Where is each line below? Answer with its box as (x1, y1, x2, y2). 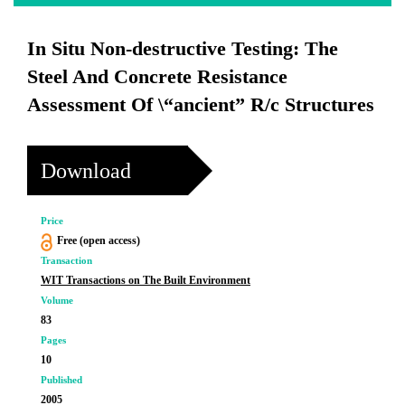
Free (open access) (56, 234, 140, 247)
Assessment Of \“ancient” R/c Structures (27, 93, 374, 116)
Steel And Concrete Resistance (27, 65, 287, 88)
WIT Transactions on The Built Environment (41, 274, 250, 287)
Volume (41, 295, 73, 306)
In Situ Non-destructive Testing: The (27, 37, 338, 60)
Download (41, 158, 131, 183)
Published (41, 374, 82, 385)
